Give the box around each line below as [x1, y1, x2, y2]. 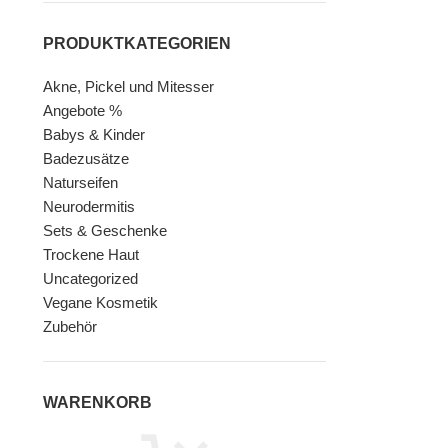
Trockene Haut [42, 246, 139, 264]
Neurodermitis [42, 198, 135, 216]
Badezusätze [42, 150, 129, 168]
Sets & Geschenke [42, 222, 167, 240]
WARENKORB [42, 394, 152, 412]
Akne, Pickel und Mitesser [42, 78, 214, 96]
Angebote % [42, 102, 122, 120]
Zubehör [42, 318, 97, 336]
